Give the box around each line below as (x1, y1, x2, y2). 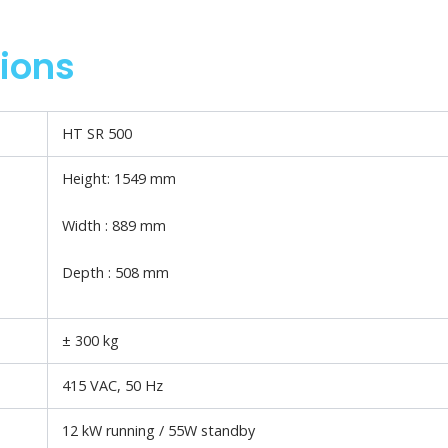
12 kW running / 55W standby (62, 420, 256, 440)
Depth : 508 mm (62, 263, 170, 283)
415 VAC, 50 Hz (62, 375, 164, 395)
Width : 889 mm (62, 216, 167, 236)
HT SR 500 (62, 123, 133, 143)
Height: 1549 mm (62, 168, 177, 188)
